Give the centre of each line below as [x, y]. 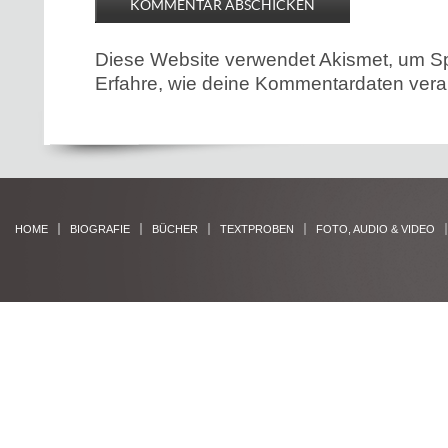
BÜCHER [175, 229]
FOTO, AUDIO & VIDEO [375, 229]
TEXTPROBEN [257, 229]
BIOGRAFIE [100, 229]
